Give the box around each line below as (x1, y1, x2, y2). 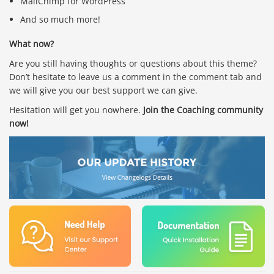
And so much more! (20, 13, 101, 26)
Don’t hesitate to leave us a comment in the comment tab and (9, 70, 262, 83)
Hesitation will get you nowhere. (9, 103, 143, 116)
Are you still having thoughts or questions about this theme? (9, 57, 257, 69)
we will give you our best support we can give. (9, 84, 198, 96)
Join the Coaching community (143, 103, 263, 116)
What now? (9, 37, 54, 50)
